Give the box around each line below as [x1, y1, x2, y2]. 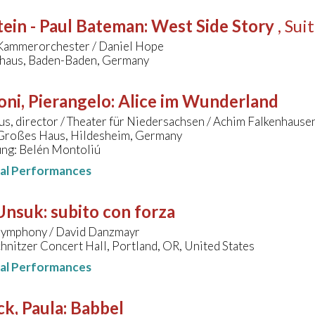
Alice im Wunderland [118, 91, 278, 112]
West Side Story [151, 15, 274, 37]
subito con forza [51, 201, 175, 222]
